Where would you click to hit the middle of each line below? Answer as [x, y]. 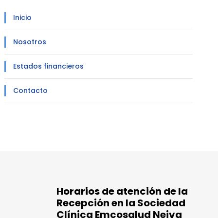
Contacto [31, 91]
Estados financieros [49, 66]
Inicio [23, 18]
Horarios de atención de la [122, 191]
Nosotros [30, 42]
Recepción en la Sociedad [121, 203]
